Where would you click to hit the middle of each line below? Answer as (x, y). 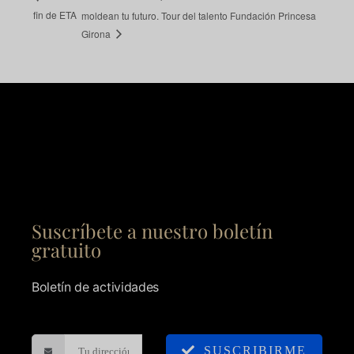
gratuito (66, 250)
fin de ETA (55, 15)
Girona (98, 33)
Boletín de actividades (95, 287)
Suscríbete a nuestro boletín (152, 231)
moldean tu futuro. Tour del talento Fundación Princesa (199, 15)
